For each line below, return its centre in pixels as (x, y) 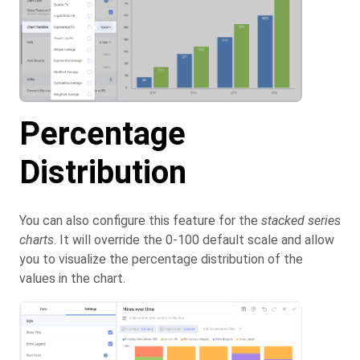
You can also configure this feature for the (140, 221)
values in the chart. (72, 279)
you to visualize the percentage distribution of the (161, 260)
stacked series (301, 221)
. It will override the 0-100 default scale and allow (194, 240)
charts (37, 240)
